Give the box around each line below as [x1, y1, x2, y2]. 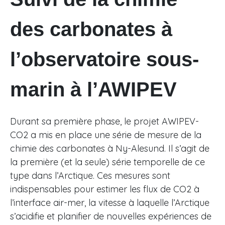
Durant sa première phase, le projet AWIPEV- [10, 116, 199, 128]
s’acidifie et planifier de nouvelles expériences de [10, 210, 211, 222]
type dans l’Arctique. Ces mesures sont [10, 170, 170, 182]
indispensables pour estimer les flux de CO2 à [10, 183, 199, 195]
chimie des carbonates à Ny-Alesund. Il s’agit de [10, 143, 209, 155]
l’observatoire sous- [10, 48, 199, 71]
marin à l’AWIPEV [10, 78, 177, 101]
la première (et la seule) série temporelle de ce [10, 156, 205, 168]
